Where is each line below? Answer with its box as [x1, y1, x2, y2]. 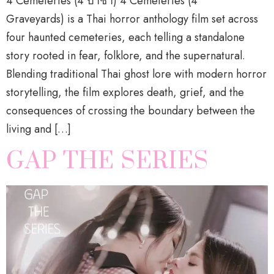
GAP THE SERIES [6, 146, 209, 176]
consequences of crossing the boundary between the [6, 103, 255, 119]
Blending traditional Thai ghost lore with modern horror [6, 66, 267, 83]
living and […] [6, 121, 71, 138]
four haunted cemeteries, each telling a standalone [6, 29, 245, 46]
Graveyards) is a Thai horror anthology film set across [6, 11, 258, 28]
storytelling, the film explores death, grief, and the [6, 84, 244, 101]
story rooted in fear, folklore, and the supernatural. [6, 48, 245, 64]
